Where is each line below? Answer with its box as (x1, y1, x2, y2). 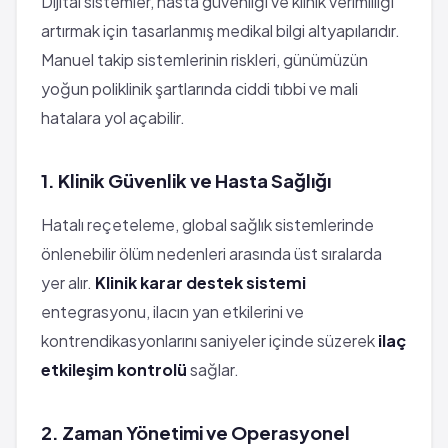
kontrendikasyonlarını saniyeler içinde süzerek (41, 329, 378, 351)
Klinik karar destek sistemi (95, 271, 306, 293)
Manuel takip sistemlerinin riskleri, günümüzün (41, 48, 368, 70)
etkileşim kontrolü (41, 358, 187, 380)
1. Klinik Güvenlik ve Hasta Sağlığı (41, 168, 331, 192)
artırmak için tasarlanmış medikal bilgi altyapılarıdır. (41, 19, 400, 41)
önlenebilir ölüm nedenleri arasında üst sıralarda (41, 242, 382, 264)
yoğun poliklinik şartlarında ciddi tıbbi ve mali (41, 77, 358, 99)
